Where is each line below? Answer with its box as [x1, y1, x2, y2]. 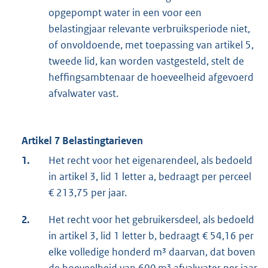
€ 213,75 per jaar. [48, 186, 127, 200]
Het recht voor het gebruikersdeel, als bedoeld [48, 213, 254, 227]
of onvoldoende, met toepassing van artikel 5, [48, 38, 254, 52]
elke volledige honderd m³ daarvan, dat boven [48, 245, 255, 259]
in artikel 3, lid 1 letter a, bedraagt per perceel [48, 170, 251, 184]
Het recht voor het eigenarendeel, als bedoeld [48, 154, 252, 167]
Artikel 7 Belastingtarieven [22, 134, 143, 148]
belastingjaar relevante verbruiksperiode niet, [48, 22, 250, 36]
